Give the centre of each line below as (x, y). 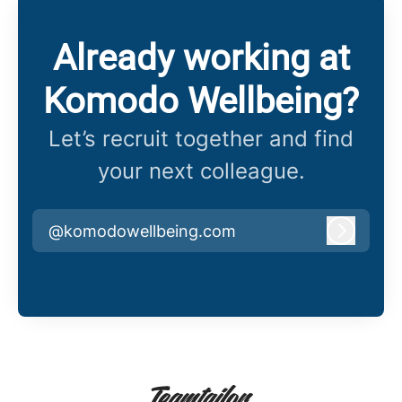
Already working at (201, 58)
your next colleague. (201, 171)
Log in (363, 239)
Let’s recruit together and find (201, 139)
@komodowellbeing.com (142, 231)
